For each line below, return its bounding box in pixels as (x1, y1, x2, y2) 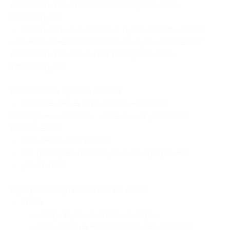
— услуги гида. (10, 160, 68, 170)
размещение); (10, 123, 63, 133)
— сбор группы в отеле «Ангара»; (29, 209, 162, 219)
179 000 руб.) (10, 62, 63, 71)
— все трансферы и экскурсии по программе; (10, 148, 189, 158)
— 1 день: (10, 197, 45, 207)
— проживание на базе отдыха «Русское (10, 99, 168, 108)
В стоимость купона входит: (10, 86, 124, 96)
